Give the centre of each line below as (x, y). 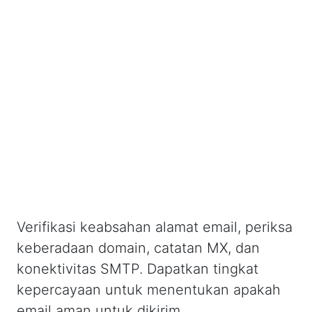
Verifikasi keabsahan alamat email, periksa (155, 227)
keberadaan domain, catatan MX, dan (138, 248)
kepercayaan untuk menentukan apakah (149, 290)
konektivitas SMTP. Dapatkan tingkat (138, 269)
